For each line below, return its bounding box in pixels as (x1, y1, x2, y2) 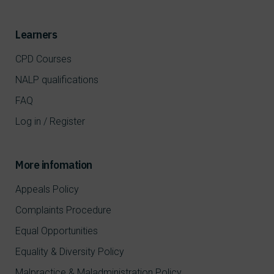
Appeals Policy (15, 183, 79, 196)
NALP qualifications (15, 74, 98, 86)
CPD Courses (15, 53, 72, 65)
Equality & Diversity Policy (15, 246, 124, 258)
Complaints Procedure (15, 204, 111, 217)
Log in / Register (15, 116, 85, 128)
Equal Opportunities (15, 225, 98, 237)
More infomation (15, 158, 92, 172)
